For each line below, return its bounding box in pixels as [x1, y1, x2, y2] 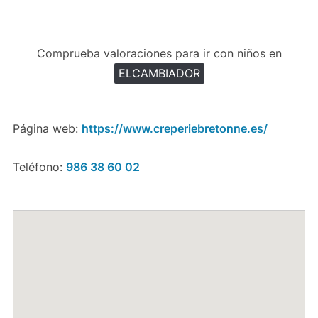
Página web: [12, 121, 82, 136]
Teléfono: [12, 160, 66, 174]
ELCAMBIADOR [118, 66, 200, 80]
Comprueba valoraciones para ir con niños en [36, 46, 282, 60]
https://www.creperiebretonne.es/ [81, 121, 268, 136]
